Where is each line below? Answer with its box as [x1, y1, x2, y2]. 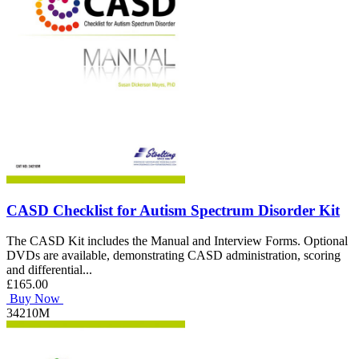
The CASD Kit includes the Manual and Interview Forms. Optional [6, 234, 348, 248]
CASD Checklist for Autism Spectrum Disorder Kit [6, 201, 340, 219]
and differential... [6, 263, 92, 277]
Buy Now [6, 292, 63, 306]
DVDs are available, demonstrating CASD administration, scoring [6, 248, 341, 263]
